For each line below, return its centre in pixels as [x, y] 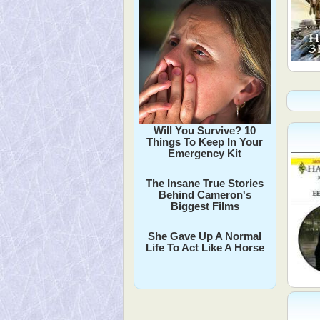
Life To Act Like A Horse [205, 247]
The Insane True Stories [205, 183]
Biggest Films [205, 206]
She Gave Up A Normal [205, 236]
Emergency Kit [205, 153]
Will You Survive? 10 [205, 130]
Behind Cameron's [205, 194]
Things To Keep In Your [205, 141]
